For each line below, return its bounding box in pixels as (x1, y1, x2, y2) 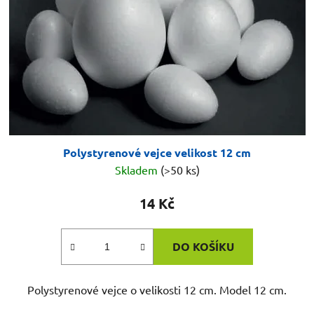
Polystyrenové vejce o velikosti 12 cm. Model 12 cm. (27, 282, 287, 297)
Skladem (114, 163, 161, 177)
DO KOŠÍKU (172, 239, 234, 254)
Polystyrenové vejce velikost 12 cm (63, 145, 251, 161)
